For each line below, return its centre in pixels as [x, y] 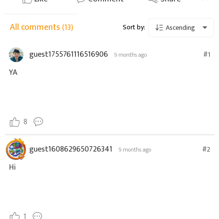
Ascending [179, 28]
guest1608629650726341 [71, 150]
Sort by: [134, 27]
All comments [36, 27]
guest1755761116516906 [69, 55]
